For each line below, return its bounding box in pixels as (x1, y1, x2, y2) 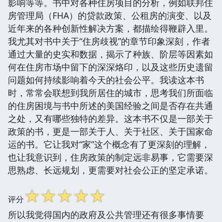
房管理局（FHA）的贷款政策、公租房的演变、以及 (8, 9, 212, 21)
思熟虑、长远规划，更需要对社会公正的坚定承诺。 (8, 164, 213, 176)
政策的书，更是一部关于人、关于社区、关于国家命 (8, 125, 213, 137)
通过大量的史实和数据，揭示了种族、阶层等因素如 (8, 48, 213, 60)
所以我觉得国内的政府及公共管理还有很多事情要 (8, 208, 204, 221)
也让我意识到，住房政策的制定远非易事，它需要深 (8, 151, 213, 163)
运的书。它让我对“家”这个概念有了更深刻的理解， (8, 138, 210, 150)
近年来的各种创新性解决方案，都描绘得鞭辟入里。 (8, 22, 213, 34)
